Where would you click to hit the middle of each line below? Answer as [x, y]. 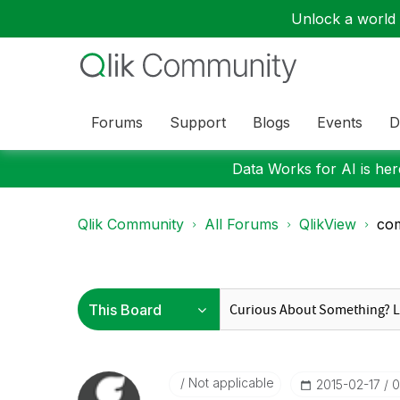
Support [198, 122]
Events [340, 122]
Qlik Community [131, 224]
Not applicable [229, 383]
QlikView [328, 224]
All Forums [242, 224]
